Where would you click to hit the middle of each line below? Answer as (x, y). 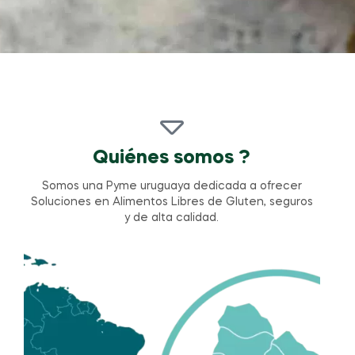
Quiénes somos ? (172, 158)
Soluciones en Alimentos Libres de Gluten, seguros (172, 202)
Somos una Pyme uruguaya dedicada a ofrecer (172, 187)
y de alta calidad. (172, 218)
